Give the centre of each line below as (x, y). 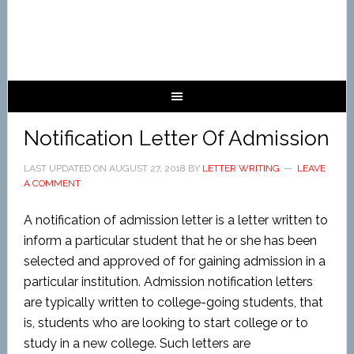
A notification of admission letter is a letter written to (175, 220)
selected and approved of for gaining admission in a (174, 261)
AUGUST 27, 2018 (147, 168)
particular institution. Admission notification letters (168, 282)
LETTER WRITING (241, 168)
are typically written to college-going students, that (173, 302)
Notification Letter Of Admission (176, 138)
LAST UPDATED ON (66, 168)
